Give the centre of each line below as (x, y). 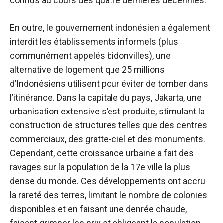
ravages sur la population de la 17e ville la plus (100, 167)
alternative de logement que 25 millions (87, 70)
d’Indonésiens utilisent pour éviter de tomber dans (109, 84)
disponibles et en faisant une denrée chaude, (98, 209)
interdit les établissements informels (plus (94, 42)
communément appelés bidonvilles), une (90, 56)
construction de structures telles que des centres (109, 125)
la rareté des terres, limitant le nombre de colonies (109, 195)
